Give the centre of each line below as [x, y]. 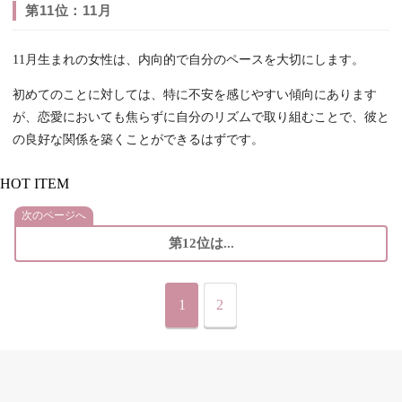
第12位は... [201, 244]
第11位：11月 [68, 11]
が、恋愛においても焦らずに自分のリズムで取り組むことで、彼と [201, 118]
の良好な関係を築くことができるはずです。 [138, 140]
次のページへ [54, 216]
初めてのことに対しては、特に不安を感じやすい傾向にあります [195, 95]
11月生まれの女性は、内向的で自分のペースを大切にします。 [188, 60]
